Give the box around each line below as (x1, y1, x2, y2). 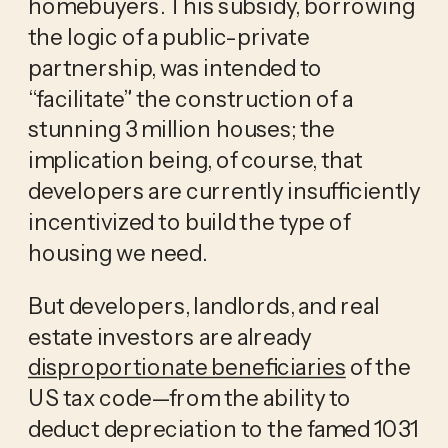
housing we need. (27, 237, 210, 266)
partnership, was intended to (27, 52, 322, 81)
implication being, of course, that (27, 145, 363, 174)
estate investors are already (27, 321, 311, 350)
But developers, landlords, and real (27, 290, 380, 319)
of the (345, 352, 411, 381)
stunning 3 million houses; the (27, 114, 335, 143)
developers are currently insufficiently (27, 175, 420, 204)
